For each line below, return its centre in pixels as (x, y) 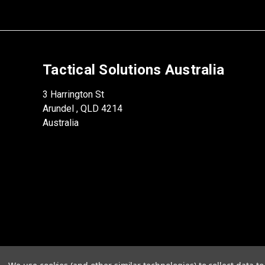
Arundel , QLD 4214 (83, 109)
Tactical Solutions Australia (133, 70)
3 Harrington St (73, 95)
